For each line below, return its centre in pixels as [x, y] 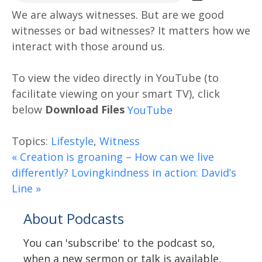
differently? [40, 172]
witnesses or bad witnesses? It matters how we [131, 30]
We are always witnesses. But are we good [118, 14]
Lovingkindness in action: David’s [154, 172]
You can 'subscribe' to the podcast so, [119, 242]
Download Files [85, 109]
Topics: [30, 141]
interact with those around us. [88, 46]
